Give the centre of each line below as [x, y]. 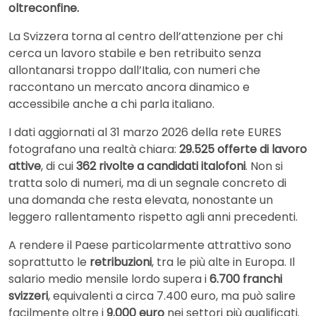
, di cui [59, 166]
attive [25, 166]
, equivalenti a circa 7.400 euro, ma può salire [172, 296]
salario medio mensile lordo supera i [109, 279]
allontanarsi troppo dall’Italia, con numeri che [134, 70]
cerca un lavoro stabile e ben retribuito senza [135, 53]
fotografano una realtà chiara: [94, 149]
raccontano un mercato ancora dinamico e [129, 87]
